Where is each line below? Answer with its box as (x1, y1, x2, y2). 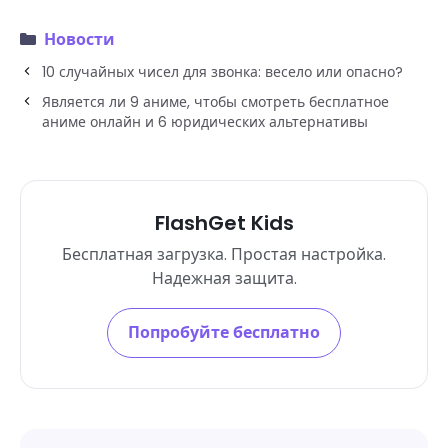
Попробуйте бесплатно (128, 321, 320, 344)
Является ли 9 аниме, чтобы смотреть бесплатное (42, 92, 389, 112)
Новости (44, 28, 115, 51)
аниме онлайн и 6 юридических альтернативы (42, 112, 368, 132)
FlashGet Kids (154, 209, 294, 237)
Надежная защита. (151, 267, 297, 290)
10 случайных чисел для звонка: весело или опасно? (42, 62, 403, 82)
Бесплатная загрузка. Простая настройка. (62, 243, 386, 266)
